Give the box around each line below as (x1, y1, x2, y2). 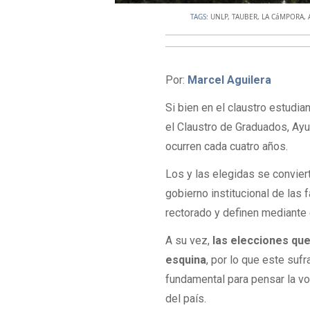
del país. (165, 292, 207, 306)
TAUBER (232, 11, 258, 21)
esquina (165, 253, 207, 267)
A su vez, (165, 234, 213, 248)
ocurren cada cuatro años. (165, 140, 289, 154)
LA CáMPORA (262, 11, 304, 21)
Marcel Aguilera (188, 73, 272, 86)
